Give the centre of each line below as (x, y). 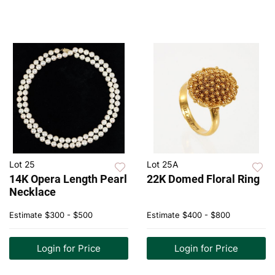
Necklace (33, 192)
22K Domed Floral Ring (203, 179)
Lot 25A (162, 165)
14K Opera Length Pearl (68, 179)
